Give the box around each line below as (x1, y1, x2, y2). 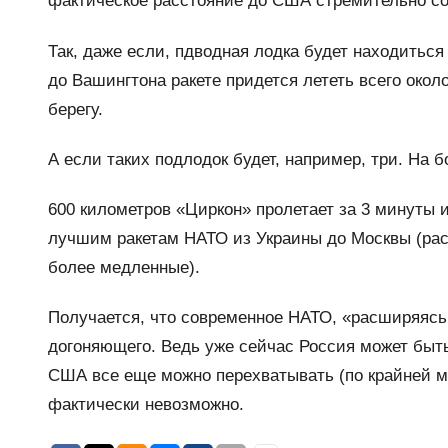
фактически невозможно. (48, 395, 244, 415)
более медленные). (48, 258, 200, 278)
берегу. (48, 99, 103, 119)
